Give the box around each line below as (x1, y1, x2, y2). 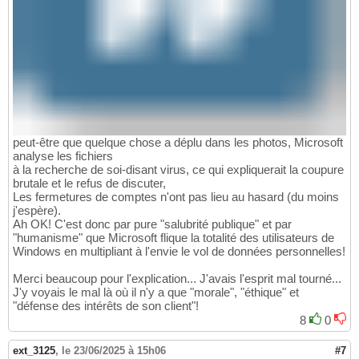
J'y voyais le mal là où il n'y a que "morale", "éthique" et (13, 285, 299, 300)
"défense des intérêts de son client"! (13, 299, 199, 313)
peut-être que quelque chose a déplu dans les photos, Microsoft (13, 135, 343, 150)
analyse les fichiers (13, 149, 113, 163)
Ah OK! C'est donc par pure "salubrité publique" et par (13, 217, 292, 232)
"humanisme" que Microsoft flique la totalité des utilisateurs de (13, 231, 334, 245)
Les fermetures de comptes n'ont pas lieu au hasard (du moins (13, 190, 339, 204)
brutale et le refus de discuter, (13, 176, 166, 191)
